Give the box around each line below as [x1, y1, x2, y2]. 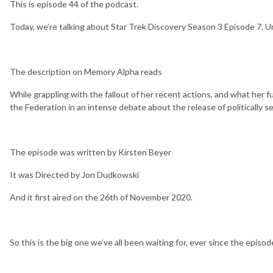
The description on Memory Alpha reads [10, 66, 162, 77]
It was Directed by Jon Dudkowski [10, 169, 139, 180]
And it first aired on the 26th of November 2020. [10, 191, 193, 202]
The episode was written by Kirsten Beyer [10, 146, 171, 157]
